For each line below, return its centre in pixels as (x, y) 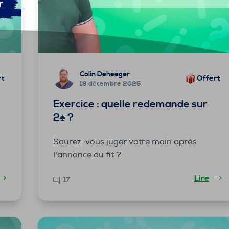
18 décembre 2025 (110, 84)
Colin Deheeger (105, 74)
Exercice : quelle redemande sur (130, 104)
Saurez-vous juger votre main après (124, 141)
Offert (208, 78)
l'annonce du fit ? (87, 155)
